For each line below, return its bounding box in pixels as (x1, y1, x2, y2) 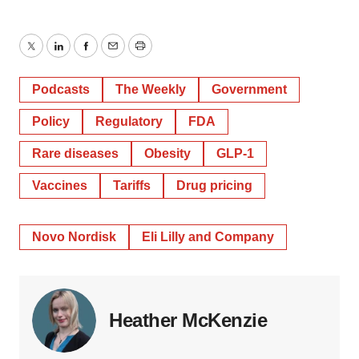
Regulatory (95, 115, 163, 129)
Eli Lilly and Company (142, 230, 274, 244)
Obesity (144, 147, 191, 161)
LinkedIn (57, 48, 107, 63)
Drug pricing (176, 179, 252, 193)
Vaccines (32, 179, 87, 193)
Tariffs (113, 179, 151, 193)
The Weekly (115, 83, 186, 97)
